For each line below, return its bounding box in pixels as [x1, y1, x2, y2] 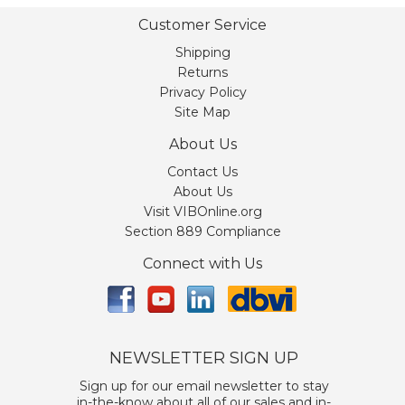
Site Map [174, 104, 231, 121]
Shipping [174, 44, 231, 61]
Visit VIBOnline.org [143, 203, 262, 221]
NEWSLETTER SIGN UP [109, 348, 298, 369]
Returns [177, 64, 228, 81]
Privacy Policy [158, 84, 247, 101]
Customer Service [138, 16, 267, 34]
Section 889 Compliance [124, 223, 281, 240]
